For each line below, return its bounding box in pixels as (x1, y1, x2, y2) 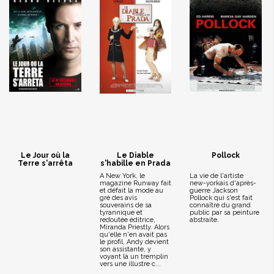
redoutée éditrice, (99, 216, 155, 224)
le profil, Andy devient (99, 238, 169, 246)
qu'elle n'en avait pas (99, 231, 167, 239)
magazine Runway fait (99, 179, 171, 187)
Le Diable (116, 151, 154, 160)
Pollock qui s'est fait (190, 194, 253, 202)
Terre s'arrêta (17, 159, 73, 168)
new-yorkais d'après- (190, 179, 256, 187)
